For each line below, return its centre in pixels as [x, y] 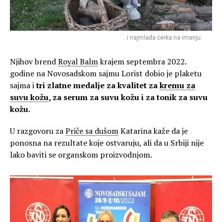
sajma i [23, 85]
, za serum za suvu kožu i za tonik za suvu [128, 97]
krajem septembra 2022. [142, 61]
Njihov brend [34, 61]
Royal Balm [78, 61]
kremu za [177, 85]
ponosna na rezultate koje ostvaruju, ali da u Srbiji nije [107, 142]
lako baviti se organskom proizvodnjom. [81, 154]
